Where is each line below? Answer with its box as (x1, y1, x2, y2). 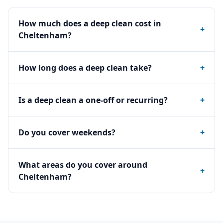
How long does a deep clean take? (18, 62, 152, 73)
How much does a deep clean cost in (18, 18, 161, 29)
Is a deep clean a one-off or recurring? (18, 95, 168, 106)
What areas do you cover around (18, 159, 147, 170)
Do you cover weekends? (18, 127, 115, 138)
